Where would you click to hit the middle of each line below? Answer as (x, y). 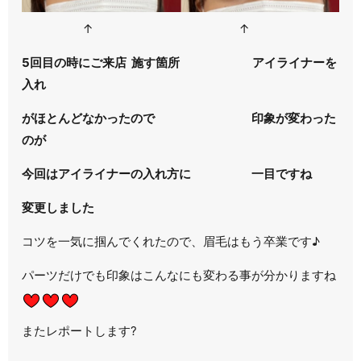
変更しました (58, 208)
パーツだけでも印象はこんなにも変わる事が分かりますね (179, 276)
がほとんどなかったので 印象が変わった (179, 118)
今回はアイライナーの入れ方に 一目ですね (167, 174)
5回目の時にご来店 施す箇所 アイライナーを (180, 63)
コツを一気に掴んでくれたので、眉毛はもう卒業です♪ (171, 242)
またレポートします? (80, 331)
